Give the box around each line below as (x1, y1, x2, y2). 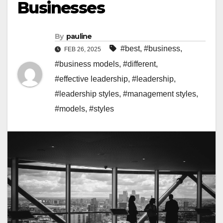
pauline (66, 32, 92, 41)
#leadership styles (55, 90, 119, 99)
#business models (55, 60, 119, 69)
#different (123, 60, 156, 69)
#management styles (123, 90, 196, 99)
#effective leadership (55, 75, 128, 84)
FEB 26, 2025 (63, 46, 103, 53)
